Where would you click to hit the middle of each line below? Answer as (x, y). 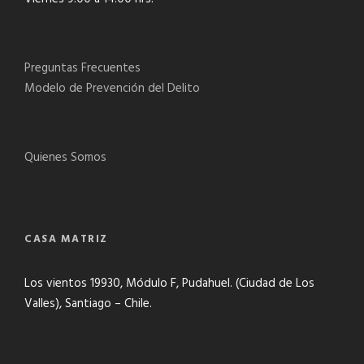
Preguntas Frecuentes (82, 68)
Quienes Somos (65, 158)
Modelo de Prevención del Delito (112, 89)
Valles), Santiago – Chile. (88, 304)
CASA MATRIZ (66, 239)
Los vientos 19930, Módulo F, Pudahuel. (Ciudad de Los (169, 284)
